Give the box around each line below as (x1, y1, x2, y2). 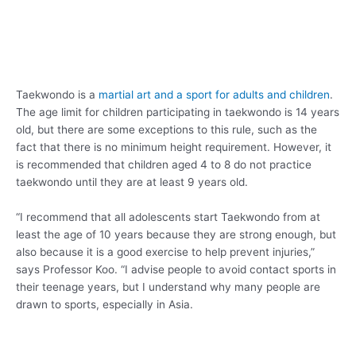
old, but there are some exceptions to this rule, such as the (16, 123, 317, 137)
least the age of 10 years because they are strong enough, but (16, 228, 336, 242)
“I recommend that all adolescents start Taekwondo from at (16, 211, 320, 224)
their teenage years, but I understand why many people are (16, 281, 320, 294)
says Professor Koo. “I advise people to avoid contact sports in (16, 263, 336, 277)
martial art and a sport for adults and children (99, 88, 330, 102)
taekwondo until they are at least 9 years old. (16, 176, 248, 189)
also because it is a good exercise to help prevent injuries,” (16, 246, 315, 259)
